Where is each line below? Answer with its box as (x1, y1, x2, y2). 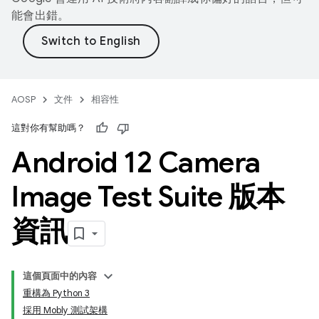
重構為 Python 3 (23, 287, 90, 299)
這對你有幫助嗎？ (11, 122, 85, 134)
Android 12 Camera (11, 145, 261, 180)
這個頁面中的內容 (23, 270, 97, 282)
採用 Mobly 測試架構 (23, 304, 108, 316)
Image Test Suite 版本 (11, 179, 285, 214)
